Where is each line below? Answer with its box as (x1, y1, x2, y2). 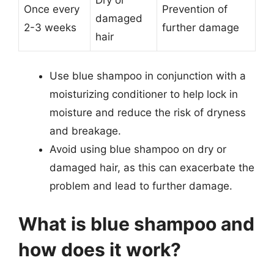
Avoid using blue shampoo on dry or (50, 143, 226, 155)
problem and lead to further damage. (50, 180, 232, 192)
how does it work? (18, 238, 181, 261)
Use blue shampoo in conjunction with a (50, 70, 246, 82)
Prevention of (162, 2, 228, 15)
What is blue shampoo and (18, 212, 254, 235)
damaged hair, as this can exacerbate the (50, 161, 254, 174)
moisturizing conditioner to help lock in (50, 88, 238, 100)
